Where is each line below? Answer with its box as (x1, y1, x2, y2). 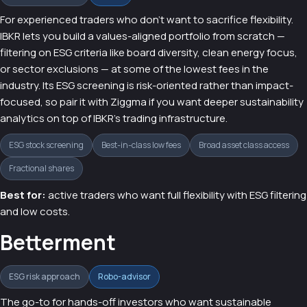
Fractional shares (9, 162, 74, 174)
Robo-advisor (98, 270, 151, 282)
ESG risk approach (9, 270, 80, 282)
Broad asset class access (199, 138, 289, 151)
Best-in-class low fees (101, 138, 181, 151)
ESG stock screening (9, 138, 84, 151)
